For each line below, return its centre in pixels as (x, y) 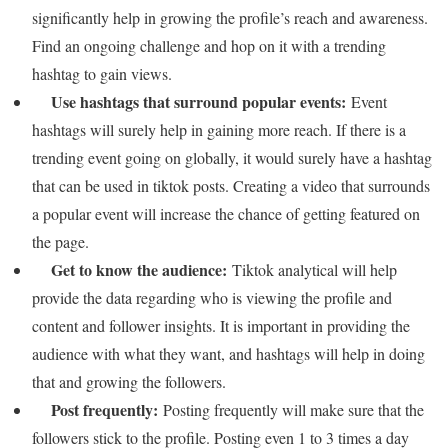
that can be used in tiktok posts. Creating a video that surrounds (231, 186)
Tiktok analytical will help (314, 270)
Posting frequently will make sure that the (293, 410)
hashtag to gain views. (104, 74)
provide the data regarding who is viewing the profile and (212, 298)
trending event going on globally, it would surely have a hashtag (232, 158)
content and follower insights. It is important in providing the (221, 326)
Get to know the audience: (141, 270)
